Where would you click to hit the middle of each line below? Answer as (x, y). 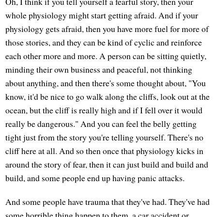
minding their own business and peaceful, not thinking (99, 70)
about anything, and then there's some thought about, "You (106, 83)
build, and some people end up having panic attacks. (95, 178)
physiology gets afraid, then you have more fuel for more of (107, 29)
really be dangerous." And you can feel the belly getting (101, 124)
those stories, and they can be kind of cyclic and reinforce (104, 42)
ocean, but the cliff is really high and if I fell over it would (104, 110)
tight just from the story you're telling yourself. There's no (105, 137)
